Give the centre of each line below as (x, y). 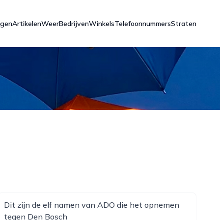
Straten (184, 24)
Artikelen (27, 24)
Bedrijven (74, 24)
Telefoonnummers (143, 24)
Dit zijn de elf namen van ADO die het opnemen (91, 205)
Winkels (102, 24)
